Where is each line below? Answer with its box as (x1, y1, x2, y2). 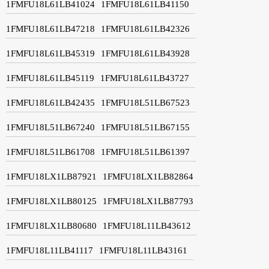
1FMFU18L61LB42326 (101, 23, 190, 34)
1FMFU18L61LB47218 (6, 23, 95, 34)
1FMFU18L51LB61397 (101, 147, 190, 157)
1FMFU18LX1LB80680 (6, 220, 97, 231)
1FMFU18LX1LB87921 (6, 171, 97, 181)
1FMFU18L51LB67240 (6, 122, 95, 132)
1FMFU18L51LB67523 (101, 97, 190, 107)
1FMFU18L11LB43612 (103, 220, 191, 231)
